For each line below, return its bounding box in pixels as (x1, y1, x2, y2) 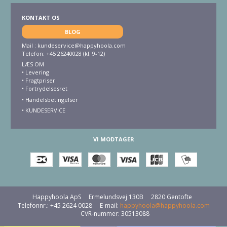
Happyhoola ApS (32, 193, 81, 202)
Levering (25, 68, 49, 77)
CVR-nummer (81, 209, 118, 218)
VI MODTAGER (93, 135, 134, 143)
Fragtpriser (25, 77, 55, 85)
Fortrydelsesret (25, 85, 67, 93)
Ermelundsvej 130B (88, 193, 143, 202)
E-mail (99, 201, 117, 210)
